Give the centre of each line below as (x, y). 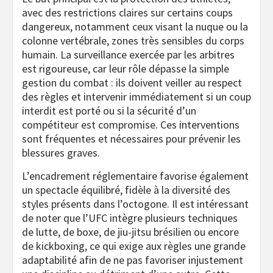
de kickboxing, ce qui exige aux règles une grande (134, 246)
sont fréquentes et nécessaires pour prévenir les (131, 138)
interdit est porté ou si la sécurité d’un (109, 110)
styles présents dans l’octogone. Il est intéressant (135, 204)
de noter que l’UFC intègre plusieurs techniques (130, 218)
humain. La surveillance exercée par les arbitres (128, 54)
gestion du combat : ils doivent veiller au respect (132, 82)
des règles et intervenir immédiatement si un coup (136, 96)
